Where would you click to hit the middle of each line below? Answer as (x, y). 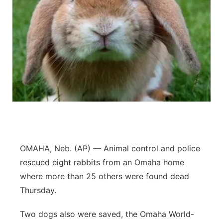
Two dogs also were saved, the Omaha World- (107, 214)
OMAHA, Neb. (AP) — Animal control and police (110, 148)
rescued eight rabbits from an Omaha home (102, 162)
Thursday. (38, 190)
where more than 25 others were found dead (105, 176)
